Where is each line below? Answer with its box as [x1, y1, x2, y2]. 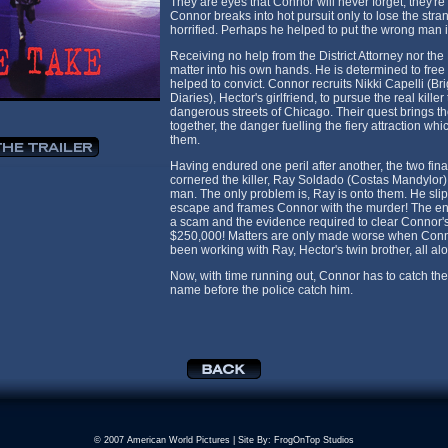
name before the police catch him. [170, 283, 353, 297]
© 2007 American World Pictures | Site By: [94, 435, 274, 445]
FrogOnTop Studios [274, 435, 354, 445]
